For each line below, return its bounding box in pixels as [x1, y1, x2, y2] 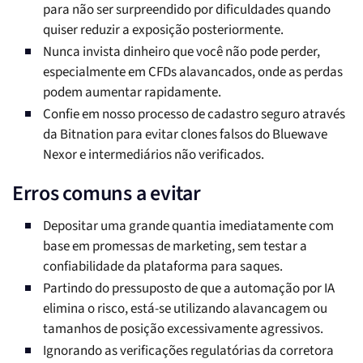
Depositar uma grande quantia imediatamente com [43, 216, 334, 237]
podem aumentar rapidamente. [43, 83, 221, 103]
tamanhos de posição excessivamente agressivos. [43, 319, 323, 340]
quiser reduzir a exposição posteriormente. [43, 20, 284, 41]
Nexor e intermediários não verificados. [43, 145, 264, 165]
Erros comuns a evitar [12, 178, 201, 209]
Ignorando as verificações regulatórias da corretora [43, 341, 334, 361]
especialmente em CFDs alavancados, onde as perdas [43, 62, 343, 83]
